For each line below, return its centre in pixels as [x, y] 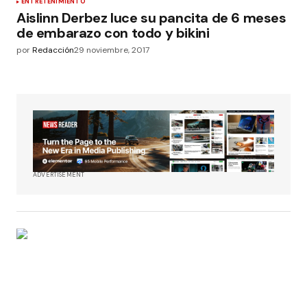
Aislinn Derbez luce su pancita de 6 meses [151, 18]
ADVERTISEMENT [59, 175]
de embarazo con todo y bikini [113, 33]
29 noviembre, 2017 [112, 50]
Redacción [53, 50]
